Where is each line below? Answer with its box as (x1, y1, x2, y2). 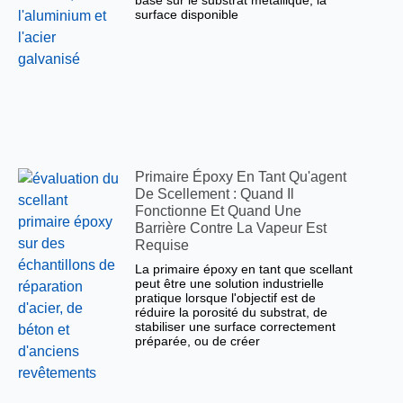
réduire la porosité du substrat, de (135, 305, 328, 320)
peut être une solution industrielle (135, 276, 325, 291)
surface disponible (135, 7, 239, 22)
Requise (135, 237, 190, 254)
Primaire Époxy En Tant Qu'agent (135, 169, 347, 185)
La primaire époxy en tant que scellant (135, 262, 354, 277)
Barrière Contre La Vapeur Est (135, 220, 327, 237)
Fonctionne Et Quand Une (135, 203, 302, 219)
